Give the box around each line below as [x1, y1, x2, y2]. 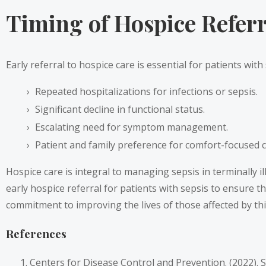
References [6, 226, 66, 241]
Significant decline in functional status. [35, 103, 205, 116]
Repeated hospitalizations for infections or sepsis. [35, 85, 258, 98]
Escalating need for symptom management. [35, 121, 228, 134]
